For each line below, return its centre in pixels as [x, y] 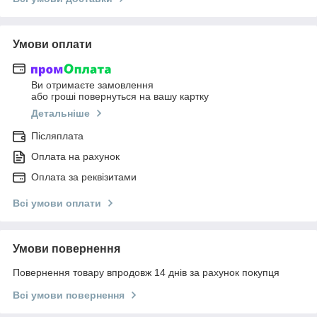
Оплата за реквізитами [84, 177]
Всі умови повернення [69, 295]
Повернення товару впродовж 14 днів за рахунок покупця [146, 273]
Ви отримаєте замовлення [92, 85]
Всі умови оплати [57, 203]
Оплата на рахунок [75, 157]
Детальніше [60, 114]
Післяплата [57, 136]
